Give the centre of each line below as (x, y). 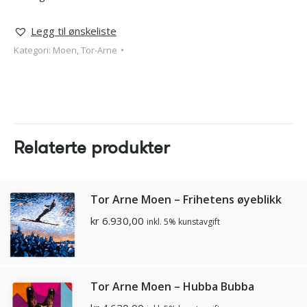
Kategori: (33, 50)
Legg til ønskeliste (74, 30)
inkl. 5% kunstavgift (183, 221)
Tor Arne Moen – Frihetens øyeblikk (186, 199)
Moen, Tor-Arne (85, 50)
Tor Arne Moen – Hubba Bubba (172, 286)
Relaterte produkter (91, 147)
